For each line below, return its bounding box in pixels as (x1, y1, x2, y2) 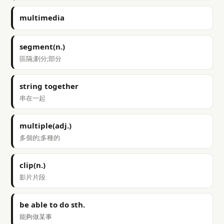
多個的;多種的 (19, 133, 60, 142)
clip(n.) (19, 160, 45, 170)
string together (19, 81, 78, 91)
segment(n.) (19, 41, 65, 51)
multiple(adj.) (19, 120, 71, 130)
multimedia (19, 12, 64, 22)
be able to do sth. (19, 199, 85, 209)
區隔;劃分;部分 (19, 54, 61, 63)
